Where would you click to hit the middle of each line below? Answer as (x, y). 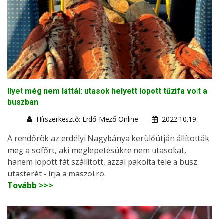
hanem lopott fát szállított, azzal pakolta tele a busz (102, 162)
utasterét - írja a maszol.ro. (56, 173)
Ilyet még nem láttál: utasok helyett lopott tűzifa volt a (107, 91)
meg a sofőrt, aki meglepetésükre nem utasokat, (97, 150)
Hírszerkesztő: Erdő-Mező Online (87, 119)
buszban (23, 102)
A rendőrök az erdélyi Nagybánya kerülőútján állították (108, 138)
